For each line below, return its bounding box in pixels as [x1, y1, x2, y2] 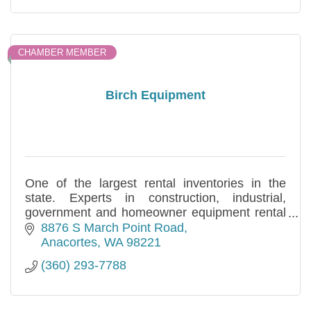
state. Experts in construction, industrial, [25, 190, 286, 205]
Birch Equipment [106, 88, 205, 102]
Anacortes [40, 235, 97, 250]
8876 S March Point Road [40, 221, 184, 235]
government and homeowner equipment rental [25, 205, 286, 219]
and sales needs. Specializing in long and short [25, 219, 286, 234]
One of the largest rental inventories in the [25, 176, 286, 190]
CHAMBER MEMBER [18, 47, 106, 58]
